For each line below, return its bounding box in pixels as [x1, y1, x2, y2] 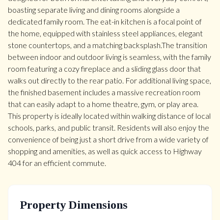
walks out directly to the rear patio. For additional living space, [8, 76, 211, 85]
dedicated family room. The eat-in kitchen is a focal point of [8, 17, 202, 26]
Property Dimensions [20, 198, 128, 211]
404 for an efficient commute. [8, 158, 106, 167]
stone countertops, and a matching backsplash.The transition [8, 40, 207, 50]
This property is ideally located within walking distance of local [8, 111, 211, 120]
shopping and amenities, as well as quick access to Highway [8, 146, 202, 156]
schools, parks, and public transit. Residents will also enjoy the [8, 123, 209, 132]
